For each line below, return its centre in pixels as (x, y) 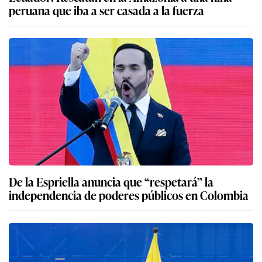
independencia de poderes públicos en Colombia (129, 195)
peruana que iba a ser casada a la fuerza (106, 10)
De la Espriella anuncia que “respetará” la (111, 182)
